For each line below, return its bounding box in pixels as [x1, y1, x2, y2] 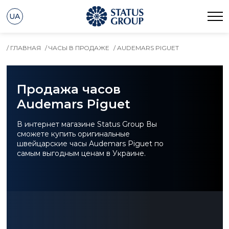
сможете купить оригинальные [16, 129, 130, 139]
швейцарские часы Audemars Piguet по [16, 139, 164, 148]
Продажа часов [16, 82, 121, 97]
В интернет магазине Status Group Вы [16, 120, 157, 129]
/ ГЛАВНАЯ [6, 44, 41, 52]
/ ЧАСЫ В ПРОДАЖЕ [44, 44, 109, 52]
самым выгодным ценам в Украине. [16, 149, 146, 158]
